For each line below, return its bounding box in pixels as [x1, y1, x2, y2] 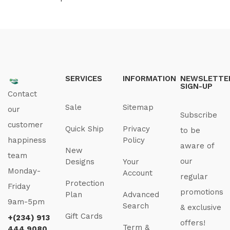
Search [123, 201, 149, 211]
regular [180, 172, 208, 182]
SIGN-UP [180, 82, 213, 91]
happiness [8, 136, 46, 145]
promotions [180, 187, 223, 197]
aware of [180, 141, 214, 151]
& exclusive [180, 203, 221, 213]
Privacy [123, 124, 150, 134]
